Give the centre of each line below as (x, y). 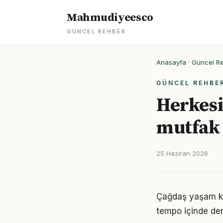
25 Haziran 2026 (182, 153)
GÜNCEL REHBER (96, 31)
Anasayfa (171, 62)
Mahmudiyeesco (110, 18)
